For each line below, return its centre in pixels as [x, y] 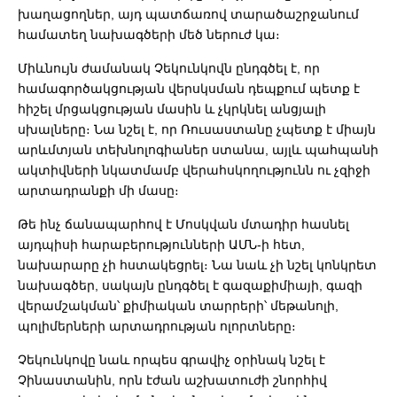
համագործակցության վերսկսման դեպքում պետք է [189, 88]
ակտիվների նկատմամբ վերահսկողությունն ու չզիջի [194, 170]
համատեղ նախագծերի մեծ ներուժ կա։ [149, 34]
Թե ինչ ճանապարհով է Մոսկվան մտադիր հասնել [183, 224]
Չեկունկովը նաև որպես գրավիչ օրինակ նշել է [171, 359]
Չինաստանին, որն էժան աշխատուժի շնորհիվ [172, 380]
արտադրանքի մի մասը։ [98, 190]
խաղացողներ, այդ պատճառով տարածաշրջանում [188, 14]
